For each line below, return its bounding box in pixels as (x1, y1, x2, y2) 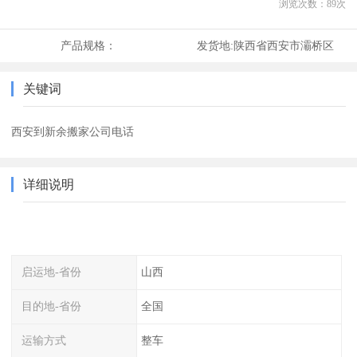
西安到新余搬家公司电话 (11, 125, 135, 139)
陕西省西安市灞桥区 (233, 39, 334, 53)
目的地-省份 (22, 299, 82, 312)
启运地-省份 (22, 265, 82, 279)
